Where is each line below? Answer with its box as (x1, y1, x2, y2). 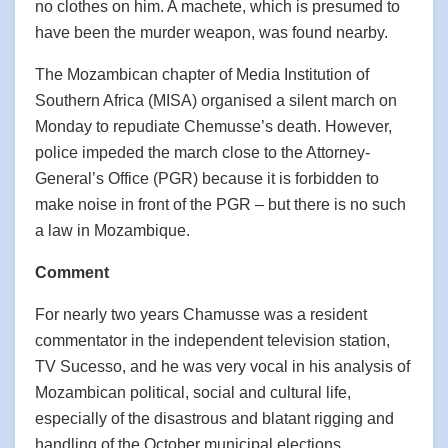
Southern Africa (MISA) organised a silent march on (35, 92, 397, 110)
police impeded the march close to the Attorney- (35, 144, 370, 162)
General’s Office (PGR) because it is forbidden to (35, 170, 379, 188)
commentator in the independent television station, (35, 332, 390, 350)
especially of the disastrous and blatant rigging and (35, 410, 394, 428)
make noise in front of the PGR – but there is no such (35, 196, 406, 214)
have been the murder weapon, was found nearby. (35, 24, 388, 42)
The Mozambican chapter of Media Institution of (35, 66, 369, 84)
